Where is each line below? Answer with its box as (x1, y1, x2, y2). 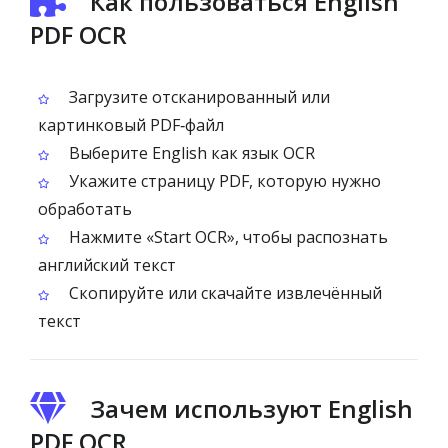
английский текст (38, 254, 176, 276)
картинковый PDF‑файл (38, 114, 224, 136)
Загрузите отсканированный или (65, 86, 330, 108)
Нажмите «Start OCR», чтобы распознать (65, 226, 388, 248)
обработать (38, 198, 132, 220)
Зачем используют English (90, 392, 413, 425)
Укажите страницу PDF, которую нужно (65, 170, 381, 192)
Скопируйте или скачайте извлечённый (65, 282, 382, 304)
